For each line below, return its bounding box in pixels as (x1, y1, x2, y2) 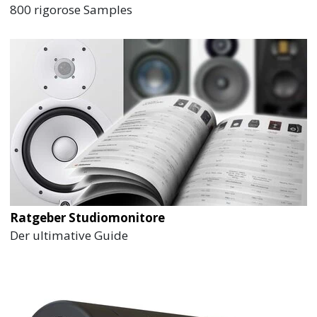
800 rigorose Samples (10, 1, 133, 18)
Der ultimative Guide (10, 227, 129, 244)
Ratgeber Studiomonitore (10, 209, 166, 226)
